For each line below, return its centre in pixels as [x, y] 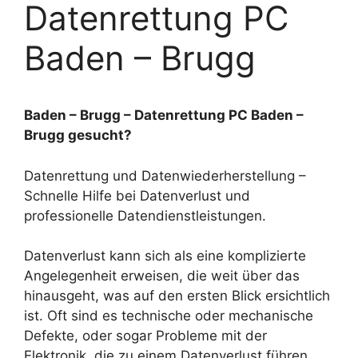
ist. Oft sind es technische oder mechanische [169, 316]
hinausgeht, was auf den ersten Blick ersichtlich [177, 296]
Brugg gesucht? [78, 135]
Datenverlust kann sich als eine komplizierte [165, 256]
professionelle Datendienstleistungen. [145, 215]
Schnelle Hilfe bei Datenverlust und [137, 195]
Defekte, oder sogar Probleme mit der [145, 336]
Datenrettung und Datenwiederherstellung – [165, 175]
